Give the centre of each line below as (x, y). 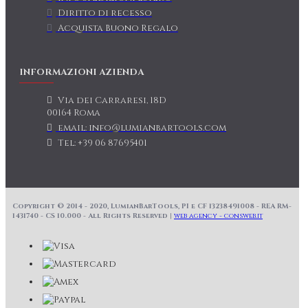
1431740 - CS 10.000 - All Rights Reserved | (93, 216)
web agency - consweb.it (218, 216)
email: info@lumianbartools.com (142, 128)
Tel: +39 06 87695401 (102, 143)
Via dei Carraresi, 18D (112, 100)
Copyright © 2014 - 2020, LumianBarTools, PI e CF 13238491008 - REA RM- (152, 206)
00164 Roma (74, 113)
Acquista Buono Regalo (118, 28)
